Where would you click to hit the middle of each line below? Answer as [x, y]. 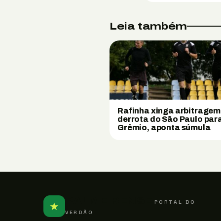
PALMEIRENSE [109, 201]
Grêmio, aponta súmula [164, 128]
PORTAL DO [175, 202]
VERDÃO [79, 212]
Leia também [148, 26]
